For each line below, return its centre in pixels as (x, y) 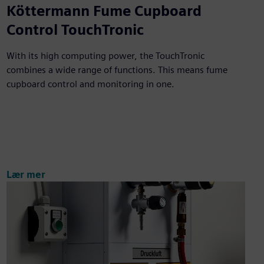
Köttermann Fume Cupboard (104, 11)
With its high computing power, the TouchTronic (105, 56)
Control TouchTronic (75, 30)
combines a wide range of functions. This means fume (117, 70)
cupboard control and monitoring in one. (90, 84)
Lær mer (26, 174)
